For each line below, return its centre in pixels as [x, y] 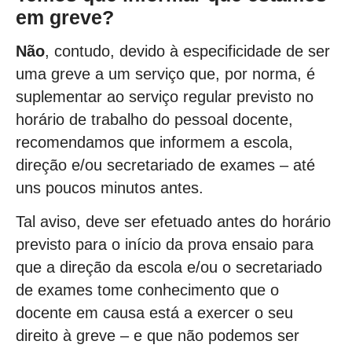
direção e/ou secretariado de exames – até [165, 165]
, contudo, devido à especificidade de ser [187, 51]
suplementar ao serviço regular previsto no [165, 96]
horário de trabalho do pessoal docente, [154, 119]
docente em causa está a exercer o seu [154, 313]
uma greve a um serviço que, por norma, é [165, 73]
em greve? [65, 17]
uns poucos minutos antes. [110, 187]
